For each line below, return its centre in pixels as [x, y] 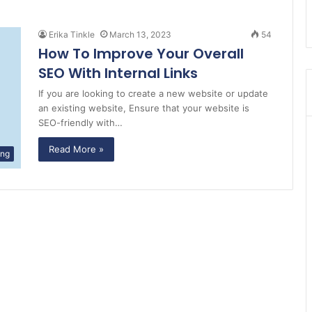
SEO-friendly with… [80, 123]
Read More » [76, 149]
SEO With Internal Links [118, 73]
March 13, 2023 [140, 34]
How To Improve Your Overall [141, 54]
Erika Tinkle [72, 34]
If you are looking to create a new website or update [153, 93]
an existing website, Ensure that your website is [144, 108]
